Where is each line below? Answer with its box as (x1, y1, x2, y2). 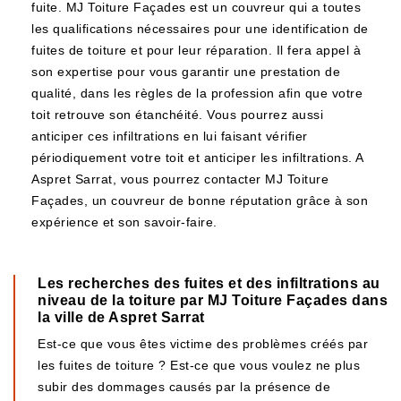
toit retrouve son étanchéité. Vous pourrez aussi (31, 107, 323, 122)
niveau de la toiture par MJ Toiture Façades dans (38, 293, 388, 308)
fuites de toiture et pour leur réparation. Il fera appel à (31, 43, 361, 57)
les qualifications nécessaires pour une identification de (31, 21, 369, 36)
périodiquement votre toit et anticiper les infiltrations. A (31, 150, 363, 165)
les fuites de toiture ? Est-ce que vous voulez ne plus (38, 358, 360, 372)
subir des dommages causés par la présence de (38, 380, 330, 394)
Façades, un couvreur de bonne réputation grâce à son (31, 193, 368, 208)
